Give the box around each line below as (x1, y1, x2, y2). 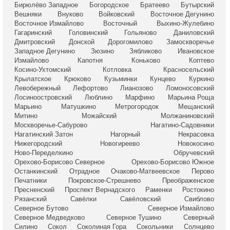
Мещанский (178, 103, 214, 110)
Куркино (188, 75, 214, 83)
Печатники (14, 177, 47, 184)
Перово (191, 167, 214, 175)
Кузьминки (104, 75, 137, 83)
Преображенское (162, 177, 214, 184)
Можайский (81, 112, 117, 120)
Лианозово (120, 84, 154, 92)
